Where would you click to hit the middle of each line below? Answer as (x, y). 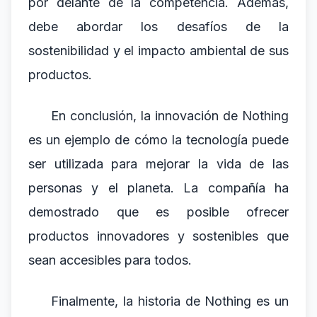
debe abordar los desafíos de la (158, 27)
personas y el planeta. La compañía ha (158, 188)
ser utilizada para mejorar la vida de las (158, 164)
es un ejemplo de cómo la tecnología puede (158, 140)
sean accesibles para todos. (110, 260)
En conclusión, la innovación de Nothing (170, 116)
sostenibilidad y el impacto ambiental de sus (158, 51)
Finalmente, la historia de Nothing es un (170, 301)
